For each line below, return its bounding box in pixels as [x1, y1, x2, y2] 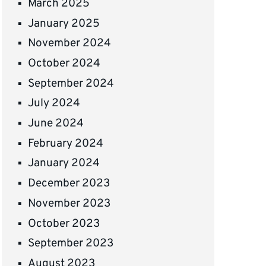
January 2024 [28, 156, 100, 171]
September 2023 [28, 236, 114, 251]
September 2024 [28, 76, 115, 91]
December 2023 [28, 176, 110, 191]
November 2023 [28, 196, 111, 211]
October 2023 [28, 216, 100, 231]
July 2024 [28, 96, 81, 111]
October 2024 [28, 56, 101, 71]
